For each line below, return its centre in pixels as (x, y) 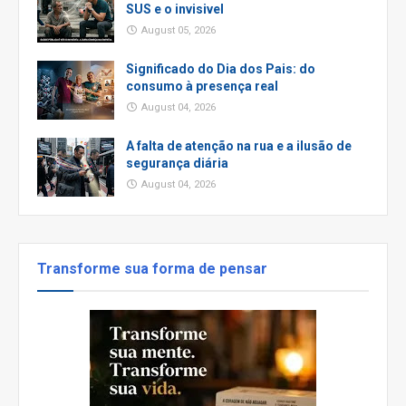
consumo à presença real (202, 86)
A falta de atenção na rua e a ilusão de (239, 146)
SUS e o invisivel (175, 9)
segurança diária (177, 163)
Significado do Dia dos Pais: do (221, 69)
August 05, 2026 (179, 30)
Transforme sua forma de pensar (152, 269)
